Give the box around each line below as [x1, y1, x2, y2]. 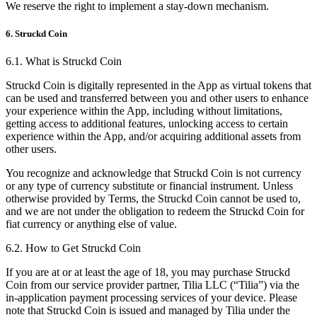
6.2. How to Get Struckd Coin [6, 241, 141, 254]
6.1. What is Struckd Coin [6, 54, 122, 67]
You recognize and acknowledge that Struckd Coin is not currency [6, 166, 301, 179]
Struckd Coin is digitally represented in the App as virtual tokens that [6, 79, 311, 91]
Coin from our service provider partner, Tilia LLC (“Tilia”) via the [6, 278, 299, 291]
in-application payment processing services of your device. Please [6, 291, 297, 304]
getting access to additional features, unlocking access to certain [6, 117, 288, 129]
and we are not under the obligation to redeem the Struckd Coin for [6, 204, 304, 217]
